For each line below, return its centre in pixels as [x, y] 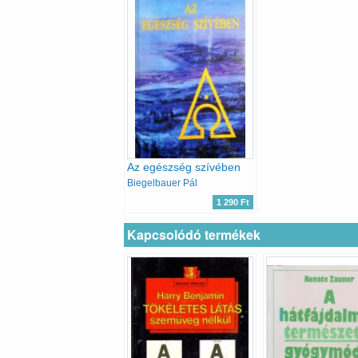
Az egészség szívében [184, 167]
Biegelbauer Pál [162, 183]
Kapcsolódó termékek [194, 234]
